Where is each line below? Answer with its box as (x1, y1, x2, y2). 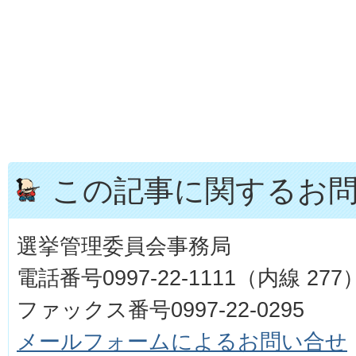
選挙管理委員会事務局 (17, 233, 231, 258)
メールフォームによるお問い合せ (17, 328, 347, 354)
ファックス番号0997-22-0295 (17, 296, 304, 322)
